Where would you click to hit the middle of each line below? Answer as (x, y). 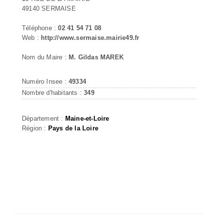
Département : (44, 118)
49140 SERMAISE (49, 8)
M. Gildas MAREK (96, 57)
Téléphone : (40, 28)
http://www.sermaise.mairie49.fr (90, 37)
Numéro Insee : (45, 81)
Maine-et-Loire (87, 118)
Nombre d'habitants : (53, 92)
